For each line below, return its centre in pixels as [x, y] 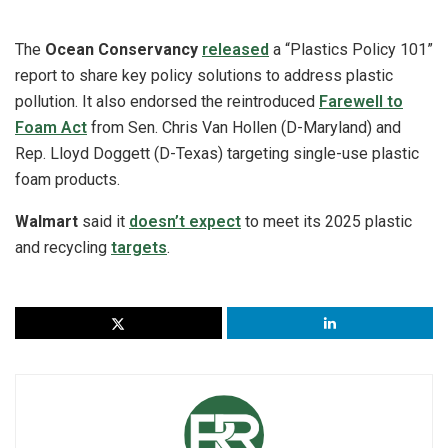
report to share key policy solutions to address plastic [204, 75]
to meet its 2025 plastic [326, 221]
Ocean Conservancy [123, 49]
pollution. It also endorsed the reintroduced [167, 101]
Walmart [46, 221]
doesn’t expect [185, 221]
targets [139, 247]
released [235, 49]
